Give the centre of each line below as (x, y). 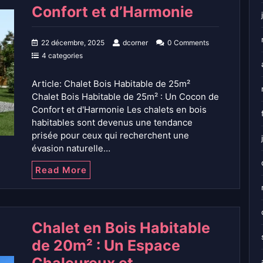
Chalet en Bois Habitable (121, 228)
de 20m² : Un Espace (106, 246)
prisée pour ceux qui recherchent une (110, 136)
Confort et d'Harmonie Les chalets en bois (119, 110)
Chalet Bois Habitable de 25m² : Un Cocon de (125, 97)
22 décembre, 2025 (73, 43)
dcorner (135, 43)
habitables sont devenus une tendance (112, 123)
